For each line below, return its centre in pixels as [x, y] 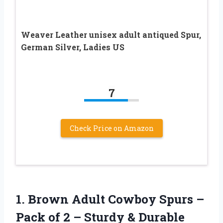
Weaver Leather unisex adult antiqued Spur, [111, 34]
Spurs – [180, 199]
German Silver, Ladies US [73, 47]
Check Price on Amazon [111, 128]
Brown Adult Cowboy [92, 199]
